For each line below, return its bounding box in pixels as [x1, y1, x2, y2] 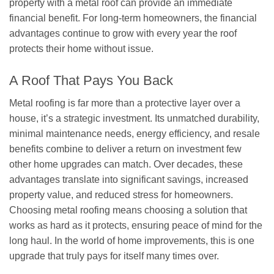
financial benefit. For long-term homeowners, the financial [9, 12, 257, 23]
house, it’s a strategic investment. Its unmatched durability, [9, 113, 259, 124]
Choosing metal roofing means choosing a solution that [9, 205, 247, 216]
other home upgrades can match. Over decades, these [9, 159, 243, 170]
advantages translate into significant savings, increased [9, 174, 248, 185]
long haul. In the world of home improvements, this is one [9, 235, 254, 246]
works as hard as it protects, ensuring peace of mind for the [9, 220, 262, 231]
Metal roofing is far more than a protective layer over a [9, 98, 240, 109]
